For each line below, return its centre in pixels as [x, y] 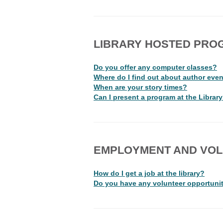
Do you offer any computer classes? [155, 67]
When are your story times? [140, 87]
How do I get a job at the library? [149, 173]
